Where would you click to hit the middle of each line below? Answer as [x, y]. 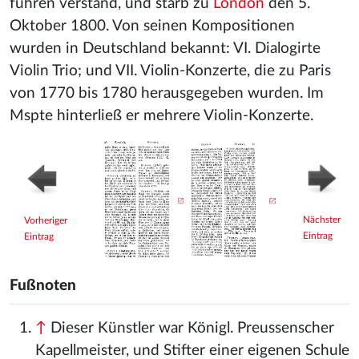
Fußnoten [43, 286]
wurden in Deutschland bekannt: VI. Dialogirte [165, 48]
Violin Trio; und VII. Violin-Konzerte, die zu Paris [170, 71]
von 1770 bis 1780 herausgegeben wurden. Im [167, 93]
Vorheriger [46, 220]
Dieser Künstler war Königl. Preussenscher [192, 329]
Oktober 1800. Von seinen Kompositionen [152, 26]
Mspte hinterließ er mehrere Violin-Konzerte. [161, 116]
